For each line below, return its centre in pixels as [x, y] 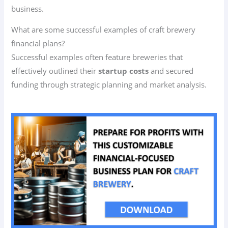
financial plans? [38, 44]
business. [28, 8]
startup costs [124, 71]
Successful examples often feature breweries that [97, 57]
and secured [171, 71]
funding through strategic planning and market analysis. [109, 85]
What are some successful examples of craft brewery [104, 30]
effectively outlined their [55, 71]
